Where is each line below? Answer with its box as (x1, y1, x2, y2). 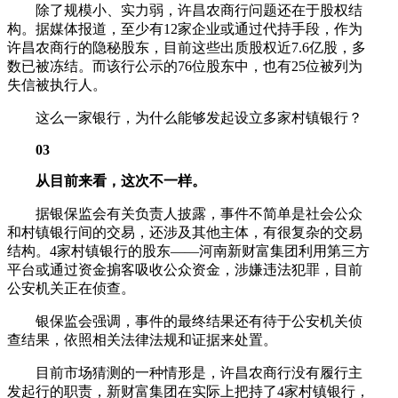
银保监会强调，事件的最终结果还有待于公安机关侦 (36, 313, 362, 329)
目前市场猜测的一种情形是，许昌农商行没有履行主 (36, 364, 362, 380)
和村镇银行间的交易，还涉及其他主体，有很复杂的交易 (7, 224, 362, 240)
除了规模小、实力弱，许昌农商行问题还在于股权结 (36, 2, 362, 18)
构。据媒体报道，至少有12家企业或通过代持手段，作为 (7, 20, 362, 36)
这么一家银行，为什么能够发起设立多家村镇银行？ (36, 109, 362, 125)
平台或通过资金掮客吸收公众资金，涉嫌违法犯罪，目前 (7, 261, 362, 277)
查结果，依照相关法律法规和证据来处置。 (7, 331, 277, 347)
